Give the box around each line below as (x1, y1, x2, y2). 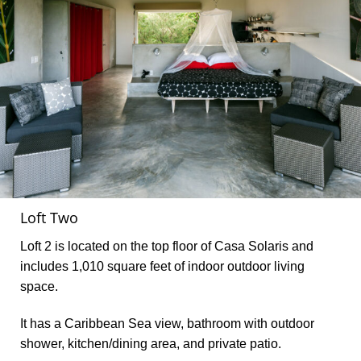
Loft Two (20, 207, 78, 227)
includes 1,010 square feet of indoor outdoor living (20, 259, 305, 273)
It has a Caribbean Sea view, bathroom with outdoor (20, 316, 314, 330)
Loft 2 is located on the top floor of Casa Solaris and (20, 239, 313, 253)
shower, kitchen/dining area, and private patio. (20, 336, 281, 351)
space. (20, 279, 58, 293)
